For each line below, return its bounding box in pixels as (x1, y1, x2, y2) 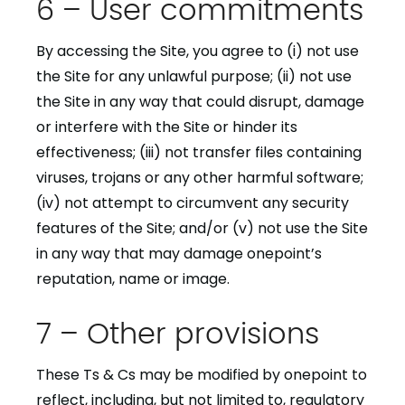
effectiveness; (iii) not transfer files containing (36, 142, 362, 163)
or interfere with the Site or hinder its (36, 117, 297, 137)
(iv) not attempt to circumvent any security (36, 193, 349, 213)
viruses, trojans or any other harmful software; (36, 167, 363, 188)
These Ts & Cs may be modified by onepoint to (36, 364, 367, 385)
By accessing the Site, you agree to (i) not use (36, 41, 359, 61)
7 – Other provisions (36, 313, 319, 349)
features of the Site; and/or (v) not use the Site (36, 218, 368, 239)
